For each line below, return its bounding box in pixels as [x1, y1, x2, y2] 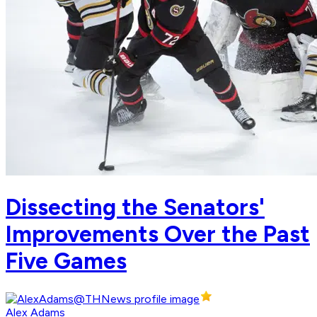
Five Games [6, 247, 127, 275]
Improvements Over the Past [6, 220, 310, 248]
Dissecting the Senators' [6, 193, 265, 221]
